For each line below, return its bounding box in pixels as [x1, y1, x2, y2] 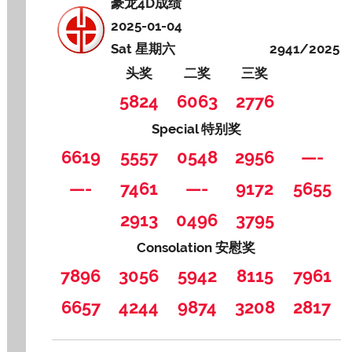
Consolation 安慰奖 [137, 239, 256, 255]
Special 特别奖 [151, 120, 241, 137]
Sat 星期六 [111, 40, 176, 57]
